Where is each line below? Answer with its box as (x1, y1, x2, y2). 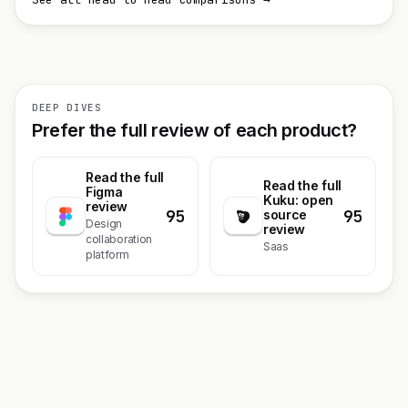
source (263, 207, 308, 222)
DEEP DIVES (32, 101, 102, 114)
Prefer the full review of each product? (32, 119, 357, 141)
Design (86, 217, 123, 230)
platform (86, 248, 129, 261)
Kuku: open (263, 192, 333, 208)
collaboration (86, 232, 152, 246)
